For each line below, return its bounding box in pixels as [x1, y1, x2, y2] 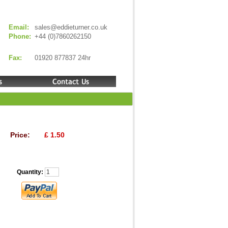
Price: [10, 131, 30, 139]
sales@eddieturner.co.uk [34, 23, 107, 31]
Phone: [8, 33, 31, 40]
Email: [8, 23, 29, 31]
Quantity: [16, 168, 45, 176]
